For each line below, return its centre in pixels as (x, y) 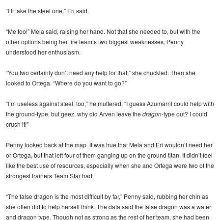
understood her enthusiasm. (43, 52)
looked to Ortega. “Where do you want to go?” (66, 82)
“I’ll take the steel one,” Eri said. (47, 10)
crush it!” (17, 124)
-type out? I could (184, 113)
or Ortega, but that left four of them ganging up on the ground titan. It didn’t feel (109, 155)
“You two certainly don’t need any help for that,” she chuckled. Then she (101, 72)
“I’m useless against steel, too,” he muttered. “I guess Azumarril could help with (110, 103)
